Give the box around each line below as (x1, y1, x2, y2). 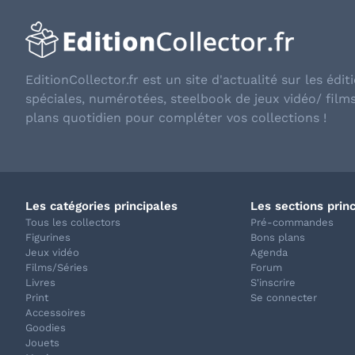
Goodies (25, 321, 66, 334)
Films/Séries (25, 261, 88, 273)
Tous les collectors (25, 216, 120, 228)
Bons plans (250, 231, 306, 243)
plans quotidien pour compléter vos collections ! (25, 109, 326, 125)
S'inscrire (250, 276, 296, 288)
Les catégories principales (25, 198, 177, 213)
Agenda (250, 246, 288, 258)
